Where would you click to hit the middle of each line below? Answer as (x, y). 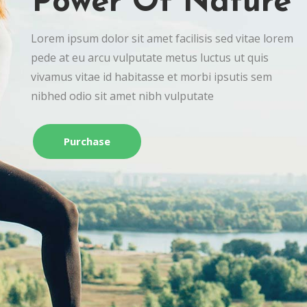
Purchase (87, 141)
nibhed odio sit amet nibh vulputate (122, 96)
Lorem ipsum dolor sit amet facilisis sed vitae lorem (162, 38)
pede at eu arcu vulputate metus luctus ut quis (150, 58)
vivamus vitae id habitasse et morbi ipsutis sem (151, 77)
